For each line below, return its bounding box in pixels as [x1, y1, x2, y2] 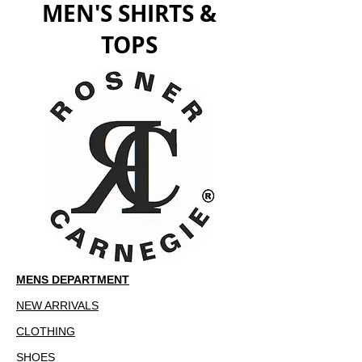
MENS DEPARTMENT [16, 273, 129, 286]
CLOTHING [16, 325, 75, 338]
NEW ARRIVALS [16, 299, 99, 312]
